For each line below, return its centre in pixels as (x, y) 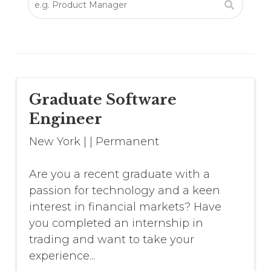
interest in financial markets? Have (125, 207)
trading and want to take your (111, 240)
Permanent (127, 142)
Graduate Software (103, 100)
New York (54, 142)
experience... (62, 256)
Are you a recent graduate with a (119, 175)
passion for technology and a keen (124, 191)
